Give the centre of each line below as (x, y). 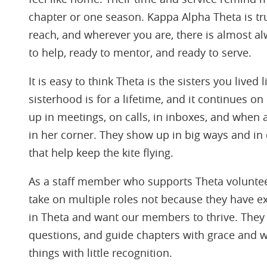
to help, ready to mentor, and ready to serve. (140, 52)
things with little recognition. (100, 253)
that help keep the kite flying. (101, 153)
